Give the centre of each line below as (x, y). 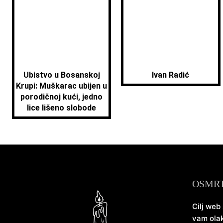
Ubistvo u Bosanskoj (61, 75)
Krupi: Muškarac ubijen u (62, 86)
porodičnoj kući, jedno (62, 97)
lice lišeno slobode (62, 108)
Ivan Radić (171, 75)
